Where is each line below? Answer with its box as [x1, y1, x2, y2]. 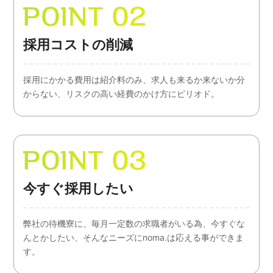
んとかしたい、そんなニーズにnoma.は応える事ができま [23, 232, 244, 243]
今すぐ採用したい [23, 180, 134, 196]
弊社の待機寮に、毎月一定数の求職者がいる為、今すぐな [23, 218, 246, 229]
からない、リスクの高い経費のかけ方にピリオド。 [23, 88, 220, 99]
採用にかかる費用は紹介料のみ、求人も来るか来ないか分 [23, 74, 246, 85]
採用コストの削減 [23, 36, 133, 52]
